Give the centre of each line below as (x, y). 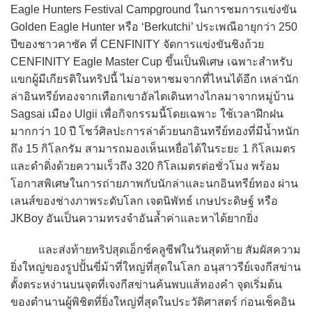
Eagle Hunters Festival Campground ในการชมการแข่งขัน (154, 9)
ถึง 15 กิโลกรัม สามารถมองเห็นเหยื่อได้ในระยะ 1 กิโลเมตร (153, 148)
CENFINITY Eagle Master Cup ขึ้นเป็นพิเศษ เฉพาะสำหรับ (151, 61)
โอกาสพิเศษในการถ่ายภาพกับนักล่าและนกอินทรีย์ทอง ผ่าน (154, 183)
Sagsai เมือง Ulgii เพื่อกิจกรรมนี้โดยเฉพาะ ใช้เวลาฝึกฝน (147, 114)
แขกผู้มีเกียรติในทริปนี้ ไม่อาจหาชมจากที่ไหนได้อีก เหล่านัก (155, 79)
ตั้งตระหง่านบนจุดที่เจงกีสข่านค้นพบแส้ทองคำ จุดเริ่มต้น (146, 284)
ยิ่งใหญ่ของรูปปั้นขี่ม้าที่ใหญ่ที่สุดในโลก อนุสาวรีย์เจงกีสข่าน (156, 267)
